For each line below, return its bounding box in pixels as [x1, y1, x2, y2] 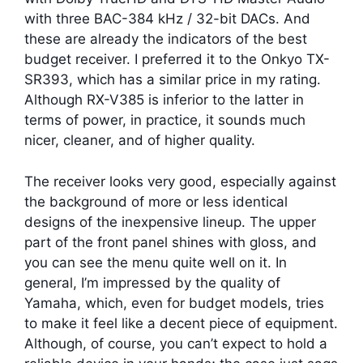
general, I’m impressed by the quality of [24, 274, 280, 291]
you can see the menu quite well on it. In [24, 254, 287, 271]
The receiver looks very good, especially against [24, 173, 336, 190]
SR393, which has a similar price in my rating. [24, 71, 321, 88]
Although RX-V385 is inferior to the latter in [24, 92, 304, 109]
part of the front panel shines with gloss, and [24, 233, 317, 250]
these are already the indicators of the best [24, 31, 307, 48]
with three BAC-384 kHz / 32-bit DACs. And [24, 11, 310, 28]
